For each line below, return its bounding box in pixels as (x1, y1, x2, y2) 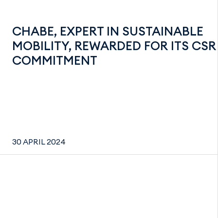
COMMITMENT (12, 52, 97, 68)
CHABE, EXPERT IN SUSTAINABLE (12, 23, 203, 39)
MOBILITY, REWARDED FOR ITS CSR (12, 37, 216, 54)
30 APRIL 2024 (12, 137, 66, 146)
